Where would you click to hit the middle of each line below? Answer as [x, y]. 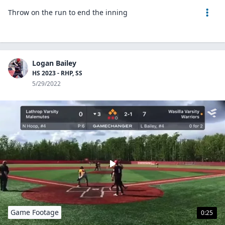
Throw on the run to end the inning [68, 12]
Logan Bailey [54, 63]
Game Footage [35, 212]
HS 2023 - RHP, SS [57, 73]
